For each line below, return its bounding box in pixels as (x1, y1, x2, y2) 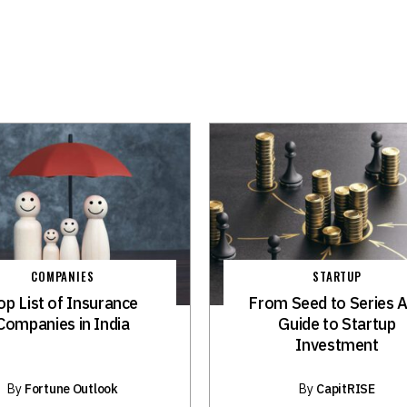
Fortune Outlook (25, 380, 118, 397)
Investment (295, 333, 379, 355)
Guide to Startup (278, 313, 396, 334)
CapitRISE (316, 380, 375, 397)
